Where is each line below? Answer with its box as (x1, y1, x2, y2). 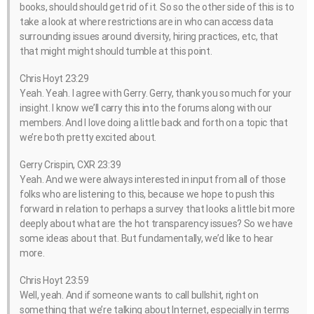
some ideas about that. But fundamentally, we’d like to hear (20, 233, 273, 245)
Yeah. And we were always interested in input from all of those (20, 174, 286, 186)
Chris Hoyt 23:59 (20, 275, 89, 287)
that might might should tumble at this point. (20, 45, 212, 57)
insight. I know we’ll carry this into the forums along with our (20, 102, 272, 114)
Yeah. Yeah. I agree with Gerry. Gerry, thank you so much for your (20, 87, 292, 99)
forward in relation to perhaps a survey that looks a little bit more (20, 203, 295, 215)
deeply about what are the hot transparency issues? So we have (20, 218, 293, 230)
